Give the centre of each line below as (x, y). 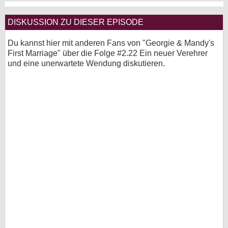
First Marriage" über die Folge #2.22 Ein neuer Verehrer (108, 53)
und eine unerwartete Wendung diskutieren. (86, 63)
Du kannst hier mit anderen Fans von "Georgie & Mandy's (111, 43)
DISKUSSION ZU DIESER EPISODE (76, 22)
